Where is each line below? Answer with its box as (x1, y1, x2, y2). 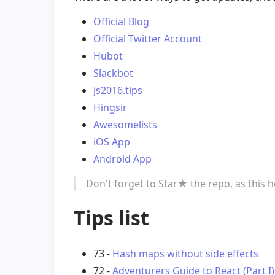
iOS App (93, 134, 130, 149)
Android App (93, 152, 152, 166)
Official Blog (93, 14, 149, 28)
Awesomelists (93, 117, 157, 131)
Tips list (74, 204, 149, 231)
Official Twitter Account (93, 31, 202, 45)
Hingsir (93, 100, 127, 114)
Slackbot (93, 66, 133, 80)
